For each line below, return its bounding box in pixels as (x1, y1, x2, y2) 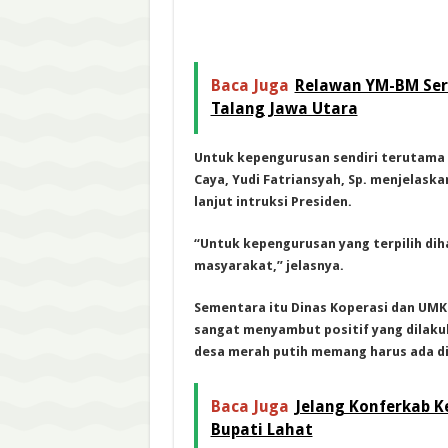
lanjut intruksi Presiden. (193, 193, 352, 209)
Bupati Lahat (210, 419, 313, 439)
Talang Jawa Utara (210, 98, 358, 118)
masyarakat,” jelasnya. (193, 257, 344, 273)
